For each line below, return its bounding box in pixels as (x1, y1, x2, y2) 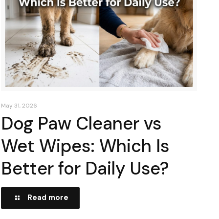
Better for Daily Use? (1, 157, 170, 180)
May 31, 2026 (1, 102, 38, 110)
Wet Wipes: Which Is (1, 134, 170, 158)
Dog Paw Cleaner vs (1, 112, 162, 135)
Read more (27, 193, 69, 203)
